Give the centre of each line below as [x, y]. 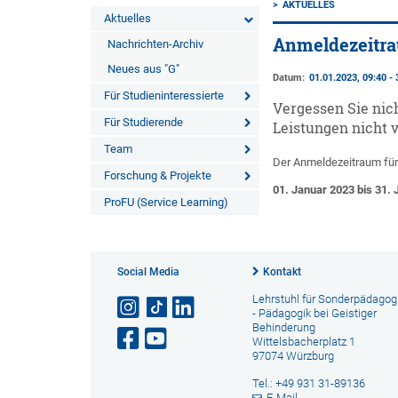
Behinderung [283, 327]
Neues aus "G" [143, 69]
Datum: [289, 78]
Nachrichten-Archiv [155, 44]
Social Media [148, 272]
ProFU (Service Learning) [166, 202]
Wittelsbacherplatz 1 [303, 342]
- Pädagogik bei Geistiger [314, 313]
